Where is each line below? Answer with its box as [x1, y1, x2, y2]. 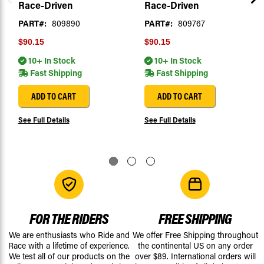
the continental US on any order [137, 240, 253, 252]
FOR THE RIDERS [29, 209, 108, 229]
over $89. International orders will [134, 250, 256, 262]
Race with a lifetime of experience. [8, 240, 130, 252]
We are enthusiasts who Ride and [8, 229, 130, 241]
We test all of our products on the [8, 250, 130, 262]
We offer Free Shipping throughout [132, 229, 258, 241]
